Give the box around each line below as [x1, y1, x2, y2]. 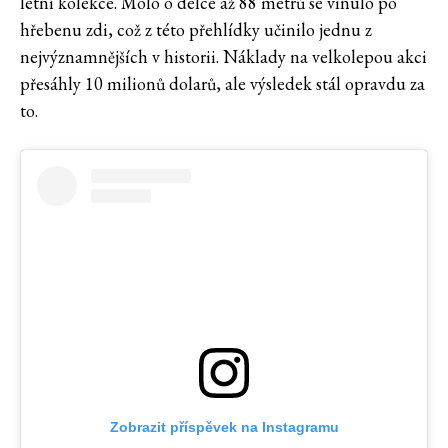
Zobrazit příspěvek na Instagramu [109, 419, 339, 436]
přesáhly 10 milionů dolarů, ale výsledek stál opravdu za [20, 72, 425, 96]
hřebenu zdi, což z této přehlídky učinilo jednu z [20, 18, 372, 42]
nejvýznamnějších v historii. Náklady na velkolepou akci [20, 45, 427, 69]
